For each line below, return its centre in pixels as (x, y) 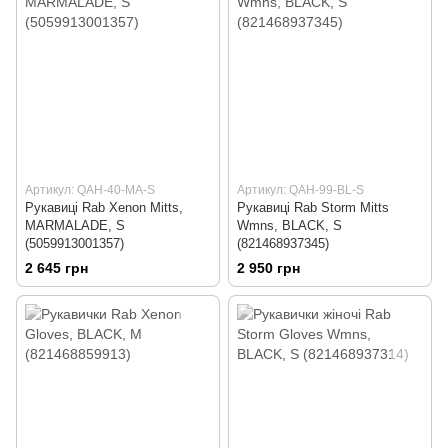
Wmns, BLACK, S (289, 225)
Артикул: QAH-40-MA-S (90, 189)
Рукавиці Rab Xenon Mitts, (104, 207)
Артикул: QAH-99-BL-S (300, 189)
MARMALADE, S (75, 225)
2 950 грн (268, 268)
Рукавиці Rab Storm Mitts (313, 207)
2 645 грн (56, 268)
